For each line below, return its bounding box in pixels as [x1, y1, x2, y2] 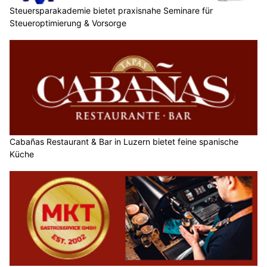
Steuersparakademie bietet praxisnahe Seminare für [10, 5, 213, 16]
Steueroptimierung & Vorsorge [10, 18, 126, 29]
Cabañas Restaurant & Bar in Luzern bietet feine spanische [10, 136, 238, 147]
